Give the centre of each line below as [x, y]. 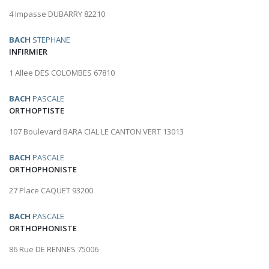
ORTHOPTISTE [37, 111]
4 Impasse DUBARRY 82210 [57, 14]
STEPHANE [50, 40]
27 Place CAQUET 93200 [51, 191]
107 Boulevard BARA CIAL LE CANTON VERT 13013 [96, 132]
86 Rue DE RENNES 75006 [54, 249]
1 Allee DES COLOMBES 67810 [62, 73]
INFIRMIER [28, 52]
